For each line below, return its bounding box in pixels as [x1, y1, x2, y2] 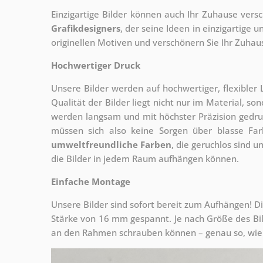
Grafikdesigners [51, 22, 120, 34]
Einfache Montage [51, 175, 130, 187]
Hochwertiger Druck [51, 59, 140, 71]
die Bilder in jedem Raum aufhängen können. [51, 152, 239, 164]
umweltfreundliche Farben [51, 138, 172, 150]
